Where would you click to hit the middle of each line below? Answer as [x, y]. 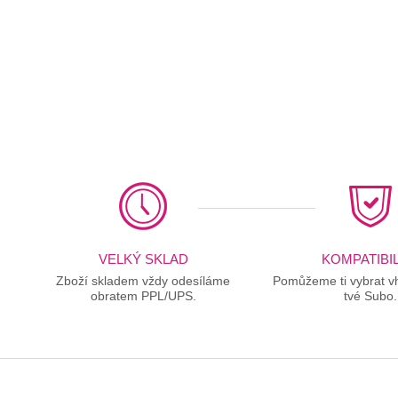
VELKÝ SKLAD [143, 259]
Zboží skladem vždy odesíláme [143, 280]
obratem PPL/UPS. [143, 295]
